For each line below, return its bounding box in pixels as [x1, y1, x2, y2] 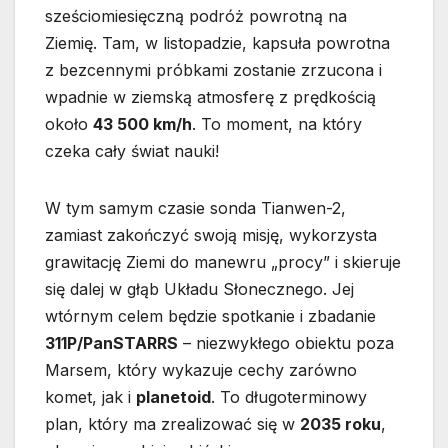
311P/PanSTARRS [45, 332, 178, 353]
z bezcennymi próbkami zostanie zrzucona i [45, 59, 382, 80]
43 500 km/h [93, 113, 192, 134]
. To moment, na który [192, 113, 362, 134]
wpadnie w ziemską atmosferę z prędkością [45, 86, 376, 107]
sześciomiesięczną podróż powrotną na [45, 5, 347, 26]
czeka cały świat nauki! [45, 140, 219, 161]
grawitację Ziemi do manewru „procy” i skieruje [45, 251, 401, 272]
